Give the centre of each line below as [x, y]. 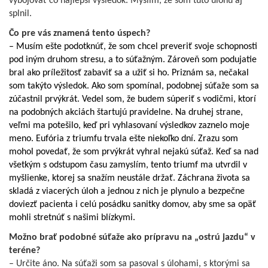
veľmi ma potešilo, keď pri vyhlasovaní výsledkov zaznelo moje [129, 125]
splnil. [20, 13]
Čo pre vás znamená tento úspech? [80, 33]
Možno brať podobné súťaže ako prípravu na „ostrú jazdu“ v [132, 237]
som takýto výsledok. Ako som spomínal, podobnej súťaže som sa [134, 86]
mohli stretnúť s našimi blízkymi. [72, 217]
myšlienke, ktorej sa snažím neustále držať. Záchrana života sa [130, 178]
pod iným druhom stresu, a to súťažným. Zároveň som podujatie [133, 60]
